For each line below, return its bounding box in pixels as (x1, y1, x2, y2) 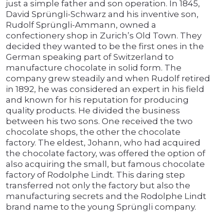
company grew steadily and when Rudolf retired (6, 73, 210, 84)
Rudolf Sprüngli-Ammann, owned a (6, 20, 156, 30)
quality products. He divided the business (6, 106, 180, 116)
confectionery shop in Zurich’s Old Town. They (6, 31, 201, 41)
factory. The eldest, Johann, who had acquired (6, 138, 200, 148)
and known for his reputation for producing (6, 95, 189, 105)
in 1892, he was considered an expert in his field (6, 84, 204, 94)
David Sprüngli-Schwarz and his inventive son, (6, 9, 199, 19)
